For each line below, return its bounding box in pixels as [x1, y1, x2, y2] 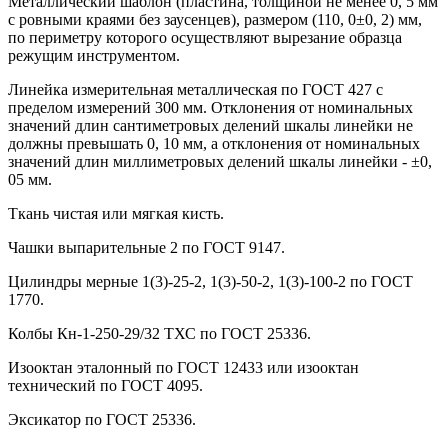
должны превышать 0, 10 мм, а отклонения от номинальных [8, 135, 420, 153]
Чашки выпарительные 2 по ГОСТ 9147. [8, 239, 285, 257]
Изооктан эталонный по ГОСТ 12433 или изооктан [8, 359, 359, 377]
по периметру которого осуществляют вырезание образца [8, 29, 402, 47]
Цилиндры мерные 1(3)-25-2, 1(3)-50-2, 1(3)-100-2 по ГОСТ [8, 273, 413, 291]
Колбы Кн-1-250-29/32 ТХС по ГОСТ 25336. [8, 325, 311, 343]
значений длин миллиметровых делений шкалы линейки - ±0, [8, 153, 432, 171]
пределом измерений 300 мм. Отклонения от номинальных [8, 99, 413, 117]
